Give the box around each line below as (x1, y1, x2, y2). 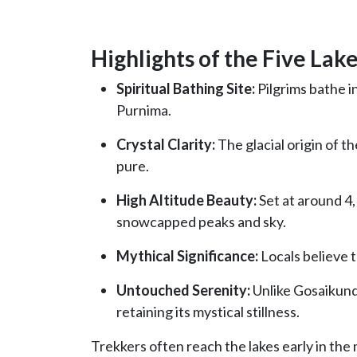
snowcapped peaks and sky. (116, 213, 286, 231)
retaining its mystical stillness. (116, 303, 300, 321)
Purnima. (116, 101, 171, 120)
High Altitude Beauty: (116, 191, 257, 210)
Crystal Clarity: (116, 135, 215, 154)
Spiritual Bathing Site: (116, 80, 255, 98)
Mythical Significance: (116, 247, 258, 265)
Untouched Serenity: (116, 281, 250, 300)
